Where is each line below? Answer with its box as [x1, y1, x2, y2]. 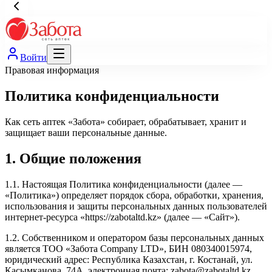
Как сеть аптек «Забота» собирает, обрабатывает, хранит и [5, 116, 246, 127]
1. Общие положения [5, 150, 141, 166]
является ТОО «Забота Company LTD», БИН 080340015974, [5, 243, 252, 254]
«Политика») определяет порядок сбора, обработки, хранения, [5, 189, 263, 200]
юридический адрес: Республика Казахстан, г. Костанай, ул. [5, 254, 253, 265]
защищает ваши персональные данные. [5, 127, 167, 138]
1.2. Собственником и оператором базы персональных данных [5, 232, 264, 243]
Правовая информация [5, 65, 99, 75]
